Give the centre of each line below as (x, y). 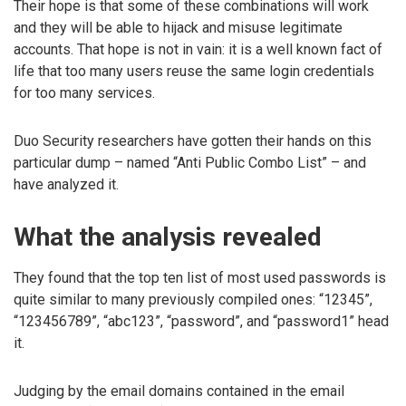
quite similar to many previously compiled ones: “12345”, (193, 300)
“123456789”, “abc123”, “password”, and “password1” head (201, 322)
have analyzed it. (66, 185)
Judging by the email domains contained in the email (179, 391)
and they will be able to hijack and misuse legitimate (178, 28)
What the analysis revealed (168, 237)
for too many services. (84, 93)
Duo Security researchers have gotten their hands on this (193, 141)
